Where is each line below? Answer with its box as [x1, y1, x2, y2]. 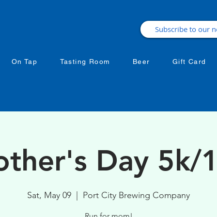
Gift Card [172, 58, 206, 65]
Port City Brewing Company [83, 190, 190, 201]
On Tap [11, 58, 38, 65]
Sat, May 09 [27, 190, 71, 201]
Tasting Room [60, 58, 110, 65]
